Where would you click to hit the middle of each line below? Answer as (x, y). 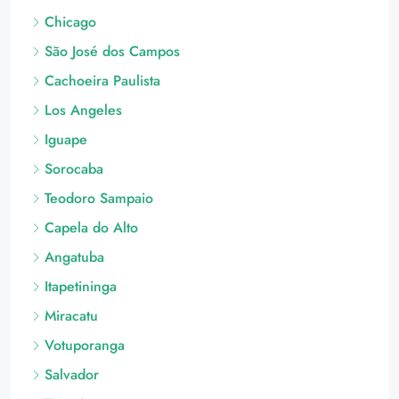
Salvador (72, 375)
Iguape (66, 140)
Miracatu (71, 316)
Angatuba (74, 257)
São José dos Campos (112, 52)
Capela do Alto (91, 228)
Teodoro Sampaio (99, 199)
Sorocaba (74, 169)
